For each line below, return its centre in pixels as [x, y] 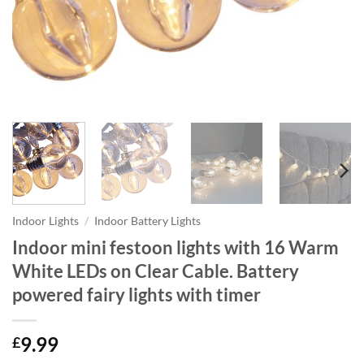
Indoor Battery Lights [148, 221]
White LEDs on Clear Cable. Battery [156, 271]
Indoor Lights [45, 221]
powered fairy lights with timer [136, 295]
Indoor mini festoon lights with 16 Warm [175, 248]
